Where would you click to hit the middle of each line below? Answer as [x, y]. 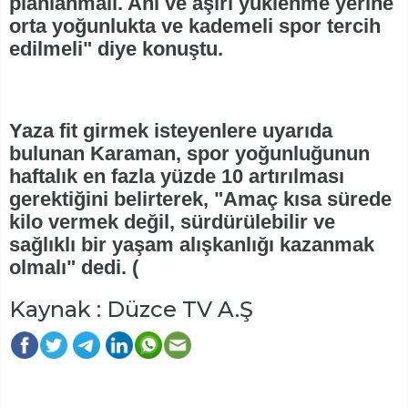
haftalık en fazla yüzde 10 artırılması [177, 177]
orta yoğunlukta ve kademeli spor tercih [195, 26]
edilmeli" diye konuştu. [116, 49]
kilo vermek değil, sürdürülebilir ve [172, 222]
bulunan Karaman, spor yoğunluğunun [189, 154]
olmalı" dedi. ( [74, 268]
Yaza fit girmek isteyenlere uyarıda [171, 131]
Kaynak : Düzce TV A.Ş [131, 310]
